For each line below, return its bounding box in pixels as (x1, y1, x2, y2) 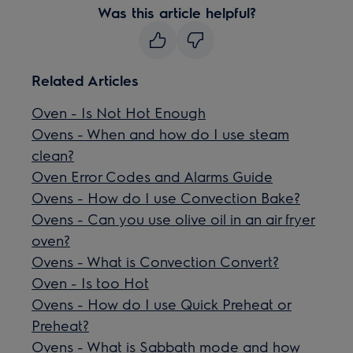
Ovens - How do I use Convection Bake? (32, 188, 301, 206)
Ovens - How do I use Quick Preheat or (32, 295, 292, 313)
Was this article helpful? (97, 3, 256, 21)
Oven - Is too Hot (32, 273, 150, 292)
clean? (32, 146, 75, 164)
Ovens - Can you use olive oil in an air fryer (32, 210, 316, 228)
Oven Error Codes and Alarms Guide (32, 167, 273, 185)
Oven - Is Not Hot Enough (32, 103, 206, 121)
